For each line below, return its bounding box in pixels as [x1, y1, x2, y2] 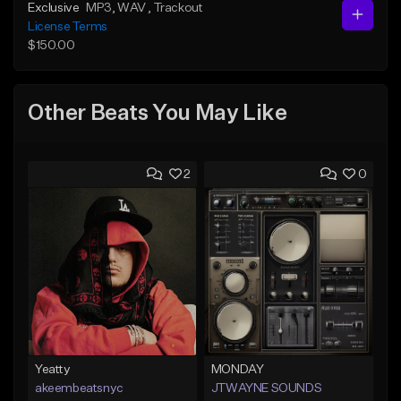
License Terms [28, 20, 107, 33]
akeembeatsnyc [35, 381, 124, 395]
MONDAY [210, 363, 264, 376]
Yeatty [35, 363, 71, 376]
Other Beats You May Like [28, 103, 287, 125]
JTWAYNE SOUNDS [210, 381, 322, 395]
